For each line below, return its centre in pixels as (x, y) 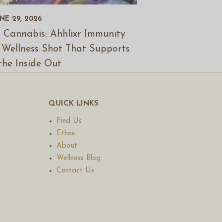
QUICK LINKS (74, 104)
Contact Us (75, 171)
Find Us (69, 121)
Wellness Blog (78, 159)
